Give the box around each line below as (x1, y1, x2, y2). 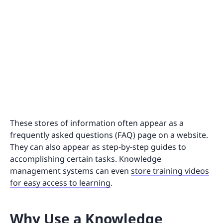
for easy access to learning (10, 177, 111, 188)
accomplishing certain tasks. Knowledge (10, 153, 161, 164)
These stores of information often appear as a (10, 117, 184, 128)
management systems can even (10, 165, 131, 176)
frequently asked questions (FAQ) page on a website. (10, 129, 208, 140)
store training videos (131, 165, 209, 176)
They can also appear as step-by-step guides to (10, 141, 186, 152)
